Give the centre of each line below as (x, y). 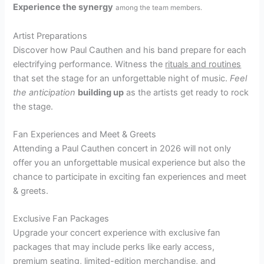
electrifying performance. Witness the (89, 64)
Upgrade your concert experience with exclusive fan (117, 233)
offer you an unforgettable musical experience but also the (129, 162)
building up (101, 92)
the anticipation (44, 92)
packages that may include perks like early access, (114, 247)
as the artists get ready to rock (187, 92)
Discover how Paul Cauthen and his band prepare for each (130, 50)
